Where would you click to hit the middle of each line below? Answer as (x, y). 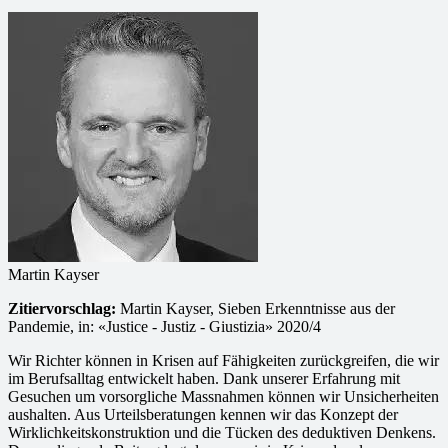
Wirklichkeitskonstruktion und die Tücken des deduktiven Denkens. (222, 432)
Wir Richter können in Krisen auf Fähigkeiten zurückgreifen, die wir (223, 360)
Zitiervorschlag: (64, 308)
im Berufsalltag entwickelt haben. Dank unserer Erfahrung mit (204, 378)
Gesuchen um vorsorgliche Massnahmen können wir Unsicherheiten (223, 396)
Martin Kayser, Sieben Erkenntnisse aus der (257, 308)
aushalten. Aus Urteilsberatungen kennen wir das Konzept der (203, 414)
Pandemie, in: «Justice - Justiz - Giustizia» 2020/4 (164, 326)
